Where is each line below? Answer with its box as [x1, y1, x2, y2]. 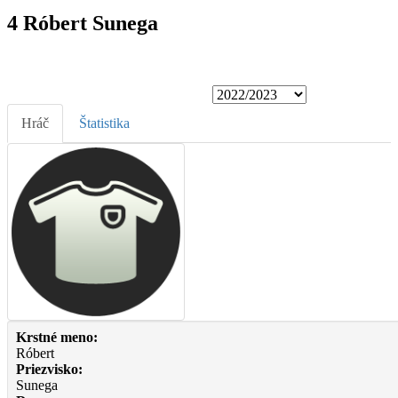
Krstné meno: [16, 329, 98, 345]
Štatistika [79, 115, 130, 131]
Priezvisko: [16, 361, 83, 377]
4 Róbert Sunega [7, 11, 158, 35]
